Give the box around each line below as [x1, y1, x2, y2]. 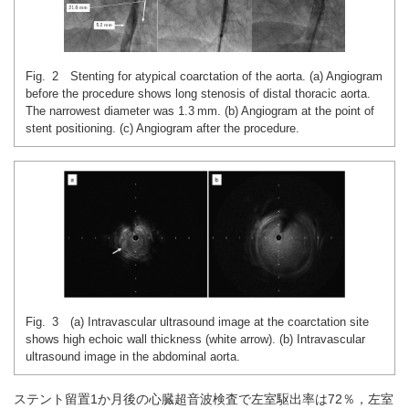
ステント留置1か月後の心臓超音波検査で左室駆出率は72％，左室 [14, 391, 393, 406]
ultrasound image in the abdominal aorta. [26, 349, 240, 363]
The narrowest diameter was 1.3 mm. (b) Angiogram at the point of [26, 103, 374, 118]
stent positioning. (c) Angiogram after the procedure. [26, 121, 299, 135]
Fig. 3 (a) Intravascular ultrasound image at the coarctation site [26, 314, 369, 329]
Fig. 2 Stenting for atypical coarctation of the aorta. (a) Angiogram [26, 68, 383, 83]
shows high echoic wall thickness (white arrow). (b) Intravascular [26, 331, 365, 346]
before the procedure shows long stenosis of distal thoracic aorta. [26, 86, 371, 100]
